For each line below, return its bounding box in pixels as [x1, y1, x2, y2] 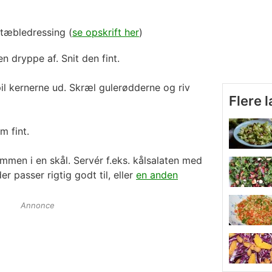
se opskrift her [72, 25, 139, 38]
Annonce [21, 200, 55, 210]
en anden [136, 168, 178, 181]
